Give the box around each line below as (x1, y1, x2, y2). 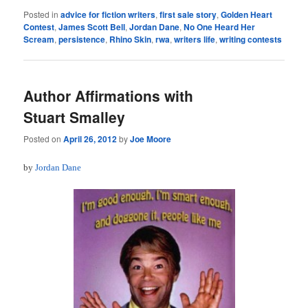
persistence (58, 33, 106, 46)
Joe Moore (130, 132, 172, 145)
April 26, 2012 (63, 132, 118, 145)
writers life (174, 33, 216, 46)
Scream (23, 33, 55, 46)
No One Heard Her (184, 21, 256, 34)
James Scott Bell (58, 21, 126, 34)
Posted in (23, 8, 59, 21)
